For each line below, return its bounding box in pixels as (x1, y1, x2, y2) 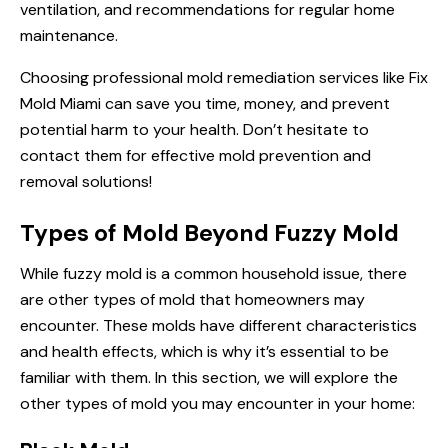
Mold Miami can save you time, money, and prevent (20, 92, 390, 114)
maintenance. (20, 24, 118, 46)
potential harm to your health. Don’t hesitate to (20, 118, 369, 140)
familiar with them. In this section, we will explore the (20, 366, 398, 388)
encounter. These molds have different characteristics (20, 314, 417, 336)
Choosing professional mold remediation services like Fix (20, 66, 428, 88)
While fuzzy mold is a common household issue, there (20, 262, 407, 284)
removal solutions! (20, 170, 152, 192)
